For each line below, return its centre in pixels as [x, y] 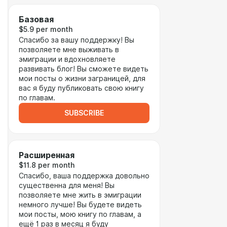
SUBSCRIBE [84, 113]
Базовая [36, 20]
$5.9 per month [46, 29]
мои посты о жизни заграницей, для [82, 79]
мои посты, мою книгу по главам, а [80, 214]
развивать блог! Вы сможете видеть [84, 69]
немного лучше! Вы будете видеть [80, 205]
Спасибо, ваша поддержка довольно [84, 176]
